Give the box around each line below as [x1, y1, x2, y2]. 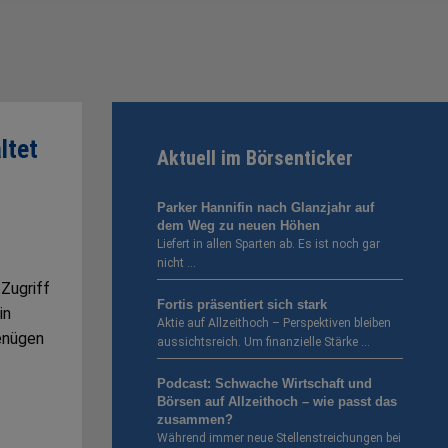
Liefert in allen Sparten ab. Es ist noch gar [157, 237, 380, 252]
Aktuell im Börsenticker [157, 146, 353, 171]
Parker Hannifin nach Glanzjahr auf [157, 200, 374, 216]
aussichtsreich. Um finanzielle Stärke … [157, 335, 370, 350]
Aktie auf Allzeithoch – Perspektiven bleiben [157, 316, 391, 331]
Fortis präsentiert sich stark [157, 297, 327, 313]
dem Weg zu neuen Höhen [157, 218, 320, 234]
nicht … [157, 256, 196, 271]
